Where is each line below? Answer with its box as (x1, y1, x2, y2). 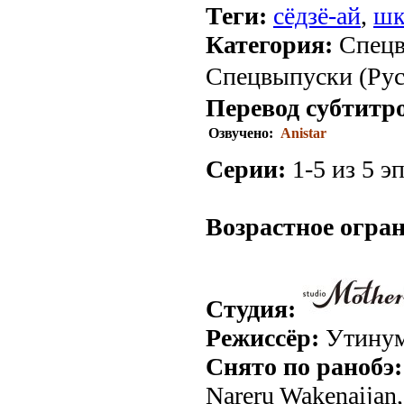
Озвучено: (208, 125, 277, 142)
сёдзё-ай (273, 2, 361, 31)
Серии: (206, 155, 286, 184)
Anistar (280, 125, 326, 142)
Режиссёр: (206, 324, 319, 353)
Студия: (206, 295, 296, 324)
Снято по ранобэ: (206, 353, 402, 381)
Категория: (206, 31, 333, 60)
